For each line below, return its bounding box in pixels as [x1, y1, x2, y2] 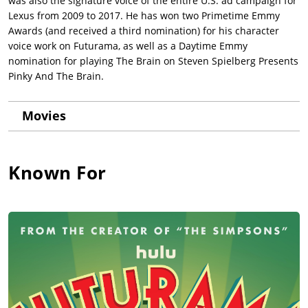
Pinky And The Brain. [8, 69, 104, 83]
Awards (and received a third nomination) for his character [8, 24, 279, 38]
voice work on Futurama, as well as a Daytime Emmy [8, 39, 247, 53]
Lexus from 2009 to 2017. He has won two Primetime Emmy [8, 9, 280, 23]
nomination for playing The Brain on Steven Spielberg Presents [8, 54, 298, 68]
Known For [8, 160, 107, 186]
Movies [22, 107, 66, 124]
